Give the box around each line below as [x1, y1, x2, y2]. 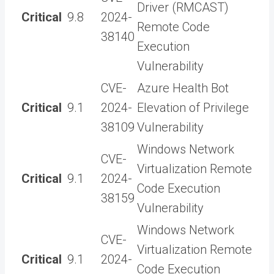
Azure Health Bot [137, 80, 229, 95]
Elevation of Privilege [137, 100, 249, 115]
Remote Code [137, 19, 210, 34]
